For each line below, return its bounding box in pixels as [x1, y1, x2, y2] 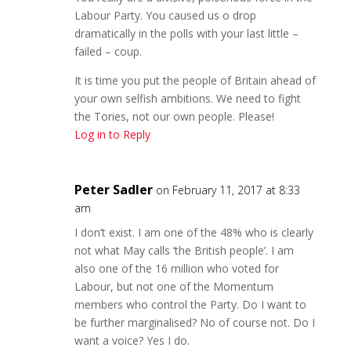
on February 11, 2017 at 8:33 [155, 182, 300, 197]
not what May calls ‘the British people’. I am [74, 242, 294, 258]
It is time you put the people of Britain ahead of [74, 72, 316, 88]
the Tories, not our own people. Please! [74, 108, 274, 124]
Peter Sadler [74, 180, 153, 198]
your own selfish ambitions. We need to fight [74, 90, 301, 106]
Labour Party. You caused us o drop [74, 7, 256, 23]
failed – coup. [74, 43, 142, 59]
